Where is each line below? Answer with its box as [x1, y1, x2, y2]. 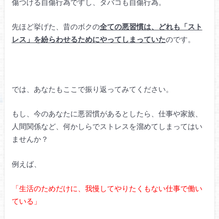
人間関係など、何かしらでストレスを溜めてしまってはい [11, 122, 202, 131]
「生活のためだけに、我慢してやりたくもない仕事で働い [11, 184, 202, 193]
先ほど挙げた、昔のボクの [11, 22, 100, 31]
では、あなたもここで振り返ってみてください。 [11, 84, 173, 93]
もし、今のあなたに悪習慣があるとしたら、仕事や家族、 [11, 109, 202, 118]
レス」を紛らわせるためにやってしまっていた [11, 35, 166, 44]
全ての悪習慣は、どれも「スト [99, 22, 202, 31]
